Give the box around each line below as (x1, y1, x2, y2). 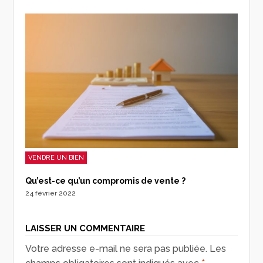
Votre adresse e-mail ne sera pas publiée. (25, 242, 208, 254)
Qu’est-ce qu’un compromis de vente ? (25, 176, 186, 186)
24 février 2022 (25, 188, 76, 197)
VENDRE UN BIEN (28, 153, 85, 161)
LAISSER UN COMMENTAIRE (25, 222, 146, 234)
